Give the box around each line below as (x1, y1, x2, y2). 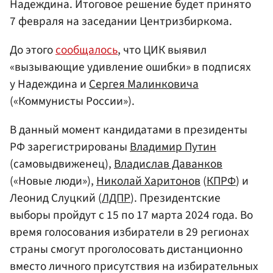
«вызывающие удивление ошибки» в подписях (10, 58, 251, 76)
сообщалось (55, 41, 118, 58)
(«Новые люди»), (10, 172, 96, 190)
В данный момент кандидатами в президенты (10, 121, 247, 139)
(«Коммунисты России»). (10, 92, 135, 110)
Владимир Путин (130, 138, 216, 156)
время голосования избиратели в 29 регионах (10, 224, 249, 241)
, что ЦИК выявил (118, 41, 207, 58)
